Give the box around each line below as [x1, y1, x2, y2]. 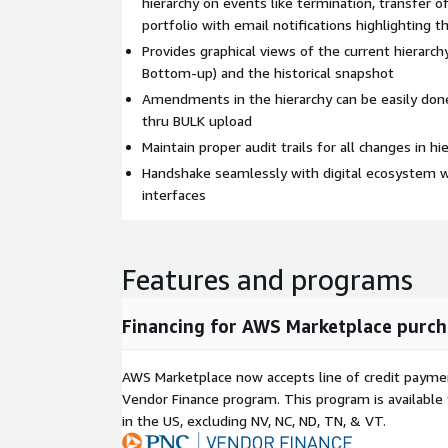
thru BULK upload [142, 112, 252, 129]
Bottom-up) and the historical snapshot [142, 64, 394, 81]
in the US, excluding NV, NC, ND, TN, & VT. [122, 412, 386, 429]
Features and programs [122, 263, 413, 296]
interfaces [142, 186, 206, 203]
